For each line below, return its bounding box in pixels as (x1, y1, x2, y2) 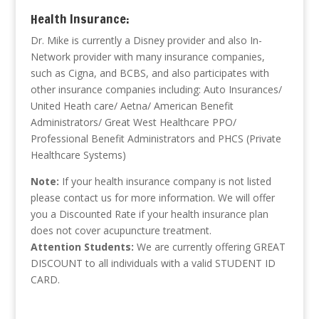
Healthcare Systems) (30, 148, 126, 162)
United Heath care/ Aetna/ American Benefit (30, 99, 234, 113)
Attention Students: (30, 240, 137, 253)
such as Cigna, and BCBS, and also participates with (30, 66, 269, 80)
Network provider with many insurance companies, (30, 50, 265, 63)
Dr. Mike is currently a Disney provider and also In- (30, 33, 262, 47)
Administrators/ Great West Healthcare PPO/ (30, 115, 236, 129)
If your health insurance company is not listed (58, 174, 271, 188)
